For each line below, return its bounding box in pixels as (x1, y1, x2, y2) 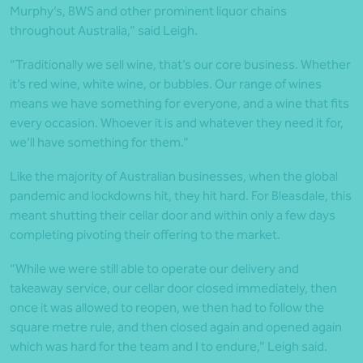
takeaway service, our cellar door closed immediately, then (10, 280, 337, 297)
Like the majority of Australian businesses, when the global (10, 169, 338, 185)
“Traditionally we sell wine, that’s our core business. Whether (10, 57, 351, 73)
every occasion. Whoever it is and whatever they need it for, (10, 115, 344, 131)
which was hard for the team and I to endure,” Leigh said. (10, 339, 327, 355)
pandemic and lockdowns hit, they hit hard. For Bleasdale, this (10, 188, 352, 204)
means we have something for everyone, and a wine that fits (10, 96, 349, 112)
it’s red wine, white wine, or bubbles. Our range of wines (10, 76, 322, 92)
